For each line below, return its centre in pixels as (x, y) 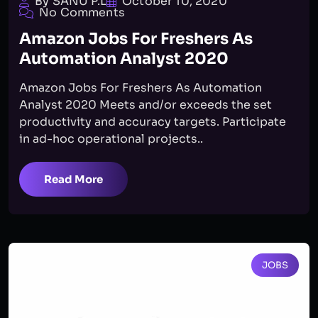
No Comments (82, 13)
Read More (73, 180)
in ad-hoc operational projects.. (111, 139)
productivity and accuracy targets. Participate (153, 122)
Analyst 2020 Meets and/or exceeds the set (146, 105)
